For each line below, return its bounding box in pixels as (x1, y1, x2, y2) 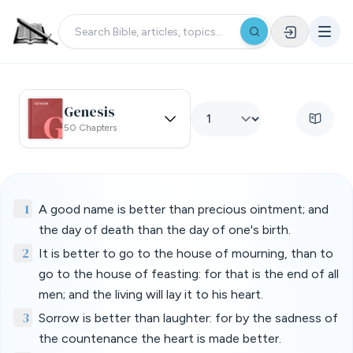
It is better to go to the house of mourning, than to (39, 246, 333, 261)
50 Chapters (64, 121, 117, 133)
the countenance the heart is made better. (39, 331, 281, 346)
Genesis (64, 101, 115, 121)
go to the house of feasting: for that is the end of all (39, 266, 339, 281)
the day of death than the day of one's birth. (39, 222, 291, 237)
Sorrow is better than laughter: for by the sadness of (39, 310, 338, 325)
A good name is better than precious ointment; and (39, 202, 329, 217)
